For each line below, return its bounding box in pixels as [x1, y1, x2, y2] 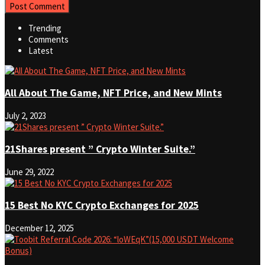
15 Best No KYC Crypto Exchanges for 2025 [5, 199, 199, 212]
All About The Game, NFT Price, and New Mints [5, 86, 222, 100]
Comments [28, 33, 69, 45]
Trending [28, 22, 62, 34]
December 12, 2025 [5, 222, 74, 234]
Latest [28, 44, 53, 56]
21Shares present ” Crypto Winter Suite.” [5, 143, 195, 156]
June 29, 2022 [5, 166, 54, 177]
